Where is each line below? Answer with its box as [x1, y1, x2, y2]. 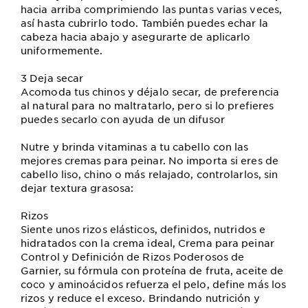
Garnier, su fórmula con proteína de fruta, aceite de [21, 264, 284, 276]
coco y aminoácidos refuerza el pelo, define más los [21, 278, 287, 290]
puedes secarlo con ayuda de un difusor [21, 113, 225, 125]
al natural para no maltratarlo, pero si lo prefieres [21, 99, 274, 111]
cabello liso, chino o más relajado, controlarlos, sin [21, 168, 278, 180]
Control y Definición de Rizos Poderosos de [21, 250, 245, 263]
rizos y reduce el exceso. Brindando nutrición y [21, 291, 260, 304]
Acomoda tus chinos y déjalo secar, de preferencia [21, 85, 279, 98]
